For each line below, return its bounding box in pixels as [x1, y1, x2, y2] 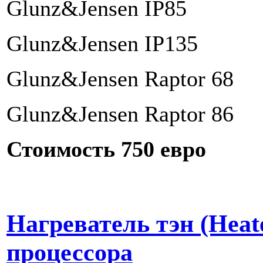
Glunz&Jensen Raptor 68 [6, 66, 234, 92]
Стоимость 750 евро [6, 137, 206, 162]
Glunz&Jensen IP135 [6, 31, 198, 56]
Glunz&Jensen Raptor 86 [6, 102, 234, 127]
